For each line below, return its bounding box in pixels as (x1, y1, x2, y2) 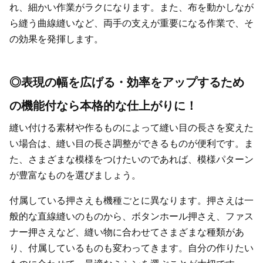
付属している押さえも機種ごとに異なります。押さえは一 (9, 195, 254, 207)
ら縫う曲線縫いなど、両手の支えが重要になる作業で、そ (9, 18, 254, 29)
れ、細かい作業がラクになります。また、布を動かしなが (9, 2, 254, 14)
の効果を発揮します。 (9, 33, 103, 45)
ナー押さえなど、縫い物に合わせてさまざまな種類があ (9, 227, 244, 238)
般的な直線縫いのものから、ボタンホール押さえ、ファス (9, 211, 254, 222)
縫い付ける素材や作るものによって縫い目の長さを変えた (9, 122, 254, 134)
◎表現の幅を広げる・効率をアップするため (9, 75, 244, 90)
